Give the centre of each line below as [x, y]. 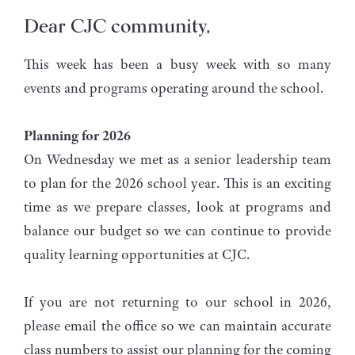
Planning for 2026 [77, 135]
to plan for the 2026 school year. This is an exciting [177, 183]
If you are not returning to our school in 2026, [177, 302]
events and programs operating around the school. [174, 88]
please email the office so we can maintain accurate [177, 325]
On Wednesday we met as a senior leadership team [177, 159]
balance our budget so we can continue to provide [177, 230]
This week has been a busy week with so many [177, 64]
